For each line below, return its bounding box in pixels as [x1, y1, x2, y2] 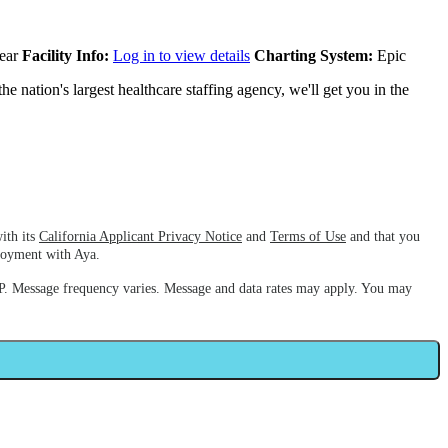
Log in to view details [113, 47, 250, 65]
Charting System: [254, 47, 373, 65]
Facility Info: [22, 47, 109, 65]
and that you [346, 229, 420, 245]
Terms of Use [270, 229, 346, 245]
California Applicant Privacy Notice [39, 229, 242, 245]
